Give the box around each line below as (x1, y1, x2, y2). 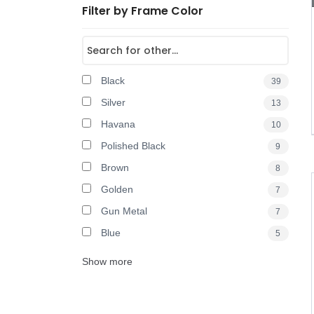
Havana (98, 118, 135, 130)
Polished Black (98, 140, 165, 151)
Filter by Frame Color (82, 3, 203, 19)
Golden (98, 184, 133, 195)
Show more (82, 256, 132, 267)
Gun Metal (98, 205, 147, 217)
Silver (98, 97, 125, 108)
